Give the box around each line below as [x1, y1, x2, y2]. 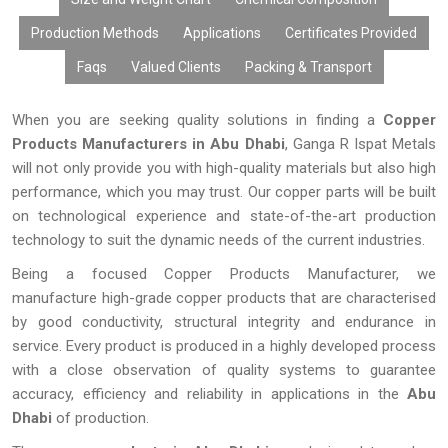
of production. [52, 409, 149, 427]
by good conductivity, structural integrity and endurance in [12, 313, 436, 331]
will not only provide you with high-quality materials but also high [12, 159, 436, 177]
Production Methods [31, 25, 159, 41]
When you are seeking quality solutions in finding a [12, 111, 383, 129]
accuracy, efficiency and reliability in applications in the [12, 385, 407, 403]
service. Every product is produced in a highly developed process [12, 337, 436, 355]
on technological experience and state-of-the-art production [12, 207, 436, 225]
